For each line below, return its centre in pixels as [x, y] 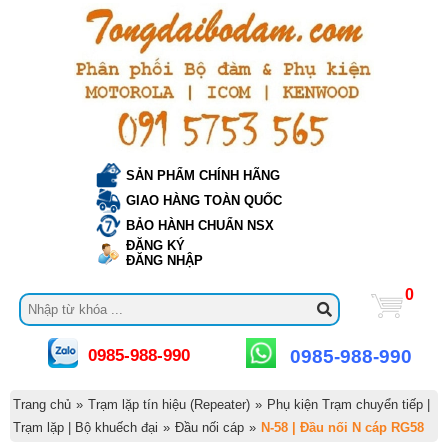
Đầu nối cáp [209, 427]
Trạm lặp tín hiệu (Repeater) [169, 404]
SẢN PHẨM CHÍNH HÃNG [202, 175]
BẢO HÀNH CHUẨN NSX [199, 225]
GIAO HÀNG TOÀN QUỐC [203, 200]
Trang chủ [42, 404]
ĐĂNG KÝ [155, 245]
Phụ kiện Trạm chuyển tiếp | [348, 404]
